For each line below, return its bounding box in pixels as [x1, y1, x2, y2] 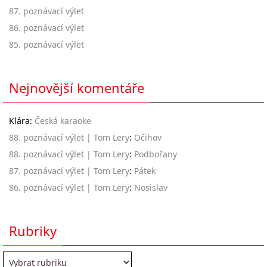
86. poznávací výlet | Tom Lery [9, 181, 129, 193]
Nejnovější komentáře [9, 78, 144, 97]
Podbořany [134, 148, 177, 160]
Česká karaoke [35, 114, 91, 126]
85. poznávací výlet [9, 38, 84, 50]
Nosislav [134, 181, 167, 193]
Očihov [134, 131, 162, 143]
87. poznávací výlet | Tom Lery [9, 164, 129, 176]
